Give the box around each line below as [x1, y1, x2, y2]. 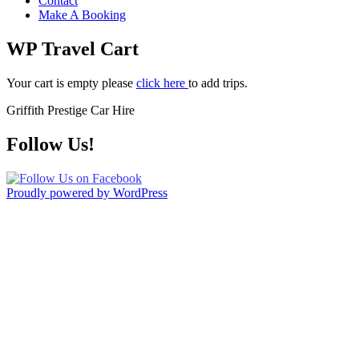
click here [136, 75, 188, 90]
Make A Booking [38, 8, 126, 22]
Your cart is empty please [6, 75, 136, 90]
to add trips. [188, 75, 248, 90]
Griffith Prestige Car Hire [6, 103, 135, 117]
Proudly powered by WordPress [6, 185, 167, 200]
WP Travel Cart [6, 38, 139, 59]
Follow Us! [6, 133, 95, 155]
